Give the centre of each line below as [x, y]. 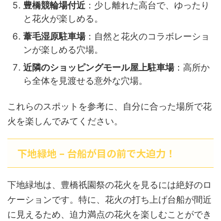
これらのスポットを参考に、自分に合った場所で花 [110, 106]
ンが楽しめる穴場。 [63, 49]
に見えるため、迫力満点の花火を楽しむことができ [110, 214]
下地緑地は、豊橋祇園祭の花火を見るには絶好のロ [110, 185]
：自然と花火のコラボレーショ [147, 36]
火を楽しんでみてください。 [65, 121]
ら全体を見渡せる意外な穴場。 [85, 80]
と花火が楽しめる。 [63, 18]
